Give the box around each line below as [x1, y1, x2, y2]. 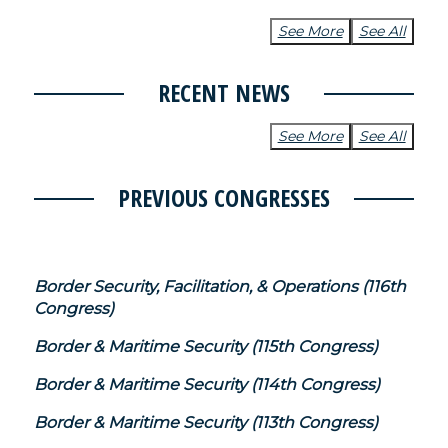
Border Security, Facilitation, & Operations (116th [34, 276, 407, 296]
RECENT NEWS [158, 75, 290, 109]
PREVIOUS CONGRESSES [118, 180, 330, 214]
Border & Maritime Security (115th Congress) [34, 336, 379, 356]
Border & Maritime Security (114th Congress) [34, 374, 381, 394]
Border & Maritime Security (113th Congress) [34, 412, 379, 432]
